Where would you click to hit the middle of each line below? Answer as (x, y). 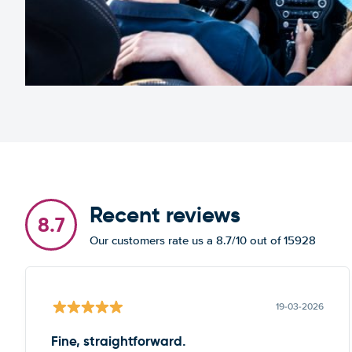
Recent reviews (165, 215)
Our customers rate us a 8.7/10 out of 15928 (203, 240)
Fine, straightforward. (119, 341)
